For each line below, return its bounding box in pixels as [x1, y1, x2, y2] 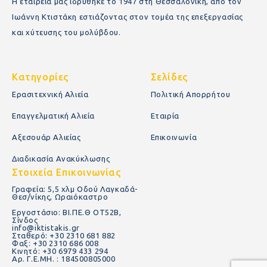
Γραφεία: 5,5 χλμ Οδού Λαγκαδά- [12, 185, 139, 194]
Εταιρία [150, 111, 179, 120]
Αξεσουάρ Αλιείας [12, 133, 81, 142]
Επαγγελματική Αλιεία [12, 111, 95, 120]
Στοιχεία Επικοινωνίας [12, 167, 121, 178]
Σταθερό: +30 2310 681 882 [12, 231, 116, 240]
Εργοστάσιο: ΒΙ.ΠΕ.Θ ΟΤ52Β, [12, 208, 122, 217]
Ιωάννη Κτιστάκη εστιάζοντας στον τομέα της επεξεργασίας [12, 13, 243, 21]
